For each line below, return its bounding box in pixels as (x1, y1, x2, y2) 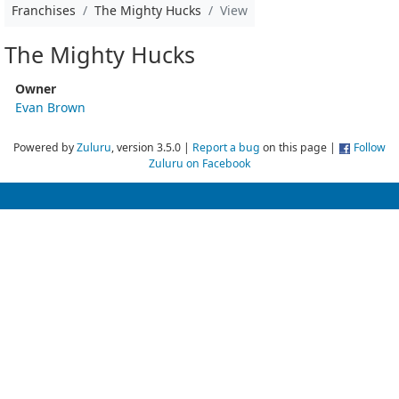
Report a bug (192, 139, 260, 155)
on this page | (260, 139, 338, 155)
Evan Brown (15, 98, 85, 116)
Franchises (12, 2, 76, 19)
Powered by (13, 139, 77, 155)
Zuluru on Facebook (148, 155, 251, 171)
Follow (354, 139, 386, 155)
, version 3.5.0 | (111, 139, 192, 155)
